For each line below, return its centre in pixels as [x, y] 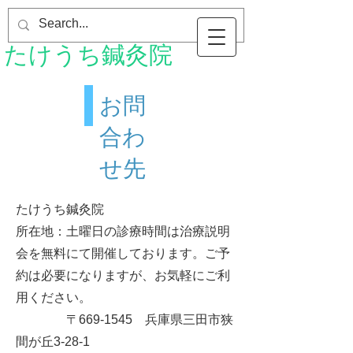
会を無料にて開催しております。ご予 [123, 253]
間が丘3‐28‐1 [53, 342]
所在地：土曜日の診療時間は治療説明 [123, 231]
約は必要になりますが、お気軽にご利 [123, 275]
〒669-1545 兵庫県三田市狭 [124, 320]
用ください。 [54, 297]
